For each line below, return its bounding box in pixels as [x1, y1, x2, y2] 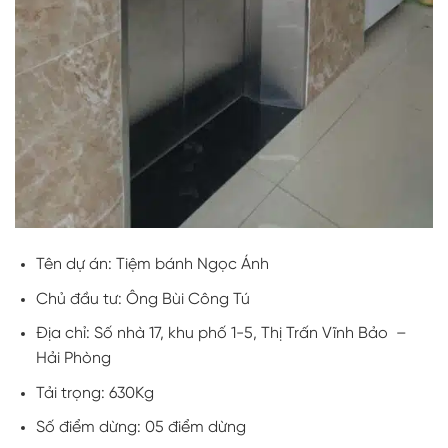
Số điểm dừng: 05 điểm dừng [35, 419, 246, 437]
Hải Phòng [35, 350, 111, 368]
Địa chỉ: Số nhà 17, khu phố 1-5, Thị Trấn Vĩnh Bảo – [35, 325, 407, 343]
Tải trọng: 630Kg [35, 384, 154, 402]
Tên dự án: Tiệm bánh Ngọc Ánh [35, 255, 269, 273]
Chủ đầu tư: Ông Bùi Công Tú [35, 290, 250, 308]
